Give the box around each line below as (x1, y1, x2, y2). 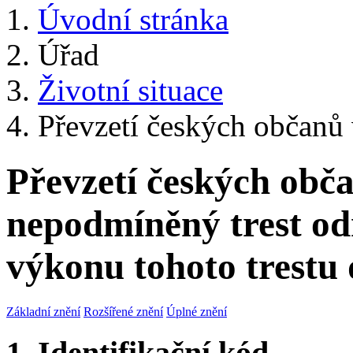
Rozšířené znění (84, 304, 163, 318)
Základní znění (6, 304, 80, 318)
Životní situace (38, 73, 223, 107)
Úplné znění (166, 304, 227, 318)
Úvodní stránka (38, 2, 229, 36)
